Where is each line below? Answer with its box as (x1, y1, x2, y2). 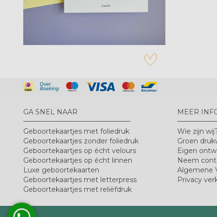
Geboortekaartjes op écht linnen (23, 155, 132, 165)
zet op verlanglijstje (156, 51, 205, 58)
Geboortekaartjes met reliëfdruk (23, 185, 132, 194)
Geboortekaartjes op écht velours (23, 146, 136, 155)
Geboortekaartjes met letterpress (23, 175, 137, 184)
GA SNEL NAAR (23, 107, 77, 116)
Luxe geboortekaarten (23, 165, 99, 174)
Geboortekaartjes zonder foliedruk (23, 136, 139, 145)
